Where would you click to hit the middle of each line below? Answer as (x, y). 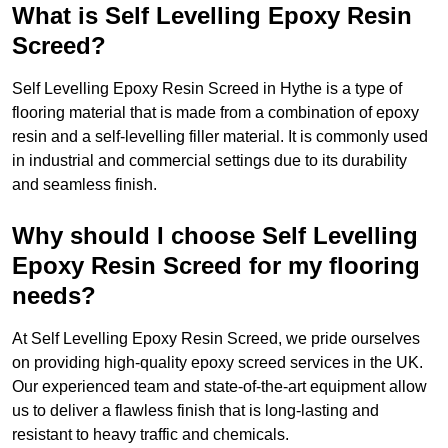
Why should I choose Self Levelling (215, 236)
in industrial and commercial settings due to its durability (209, 161)
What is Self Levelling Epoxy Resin (212, 16)
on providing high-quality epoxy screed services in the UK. (217, 363)
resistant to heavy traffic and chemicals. (150, 435)
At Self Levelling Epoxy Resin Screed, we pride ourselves (216, 339)
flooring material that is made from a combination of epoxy (215, 113)
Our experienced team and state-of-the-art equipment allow (219, 387)
